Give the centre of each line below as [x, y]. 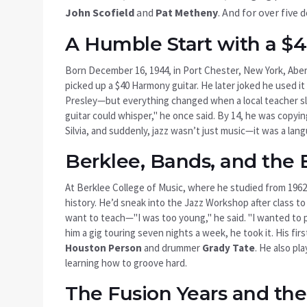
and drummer [172, 248]
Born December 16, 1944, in [124, 71]
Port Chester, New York [233, 71]
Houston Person [103, 248]
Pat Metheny [187, 13]
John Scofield [100, 13]
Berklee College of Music [130, 188]
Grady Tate [229, 248]
